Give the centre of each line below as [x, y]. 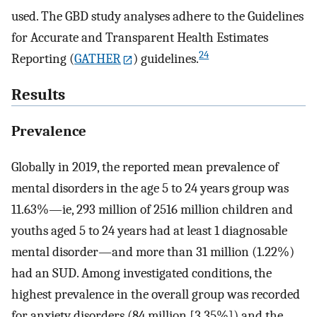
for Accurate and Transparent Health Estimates [140, 38]
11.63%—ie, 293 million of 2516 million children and [152, 210]
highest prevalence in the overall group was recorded [156, 295]
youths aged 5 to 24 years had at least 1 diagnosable [149, 231]
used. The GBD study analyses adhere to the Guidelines [157, 17]
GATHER [98, 59]
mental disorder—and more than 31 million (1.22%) [153, 252]
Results [38, 94]
